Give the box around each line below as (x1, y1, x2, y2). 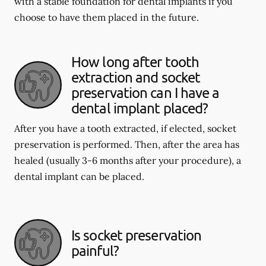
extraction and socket (71, 68, 201, 85)
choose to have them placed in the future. (14, 11, 199, 23)
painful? (71, 242, 119, 259)
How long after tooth (71, 53, 199, 70)
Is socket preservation (71, 226, 202, 243)
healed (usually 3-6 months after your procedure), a (14, 154, 241, 166)
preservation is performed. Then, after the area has (14, 138, 239, 150)
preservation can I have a (71, 84, 220, 101)
